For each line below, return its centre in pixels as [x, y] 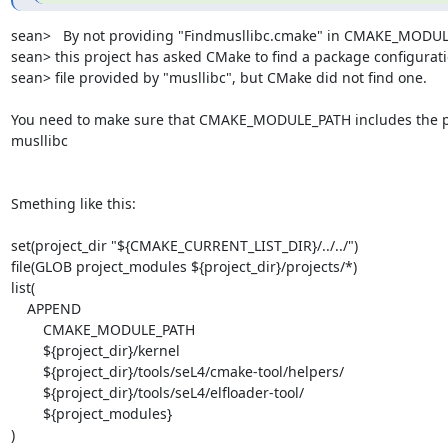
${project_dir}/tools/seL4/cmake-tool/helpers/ [26, 371]
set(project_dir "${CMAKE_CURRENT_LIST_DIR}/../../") [184, 245]
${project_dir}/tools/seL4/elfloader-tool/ [26, 392]
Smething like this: [73, 203]
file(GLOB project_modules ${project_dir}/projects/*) [183, 266]
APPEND [18, 308]
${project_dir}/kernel [26, 350]
